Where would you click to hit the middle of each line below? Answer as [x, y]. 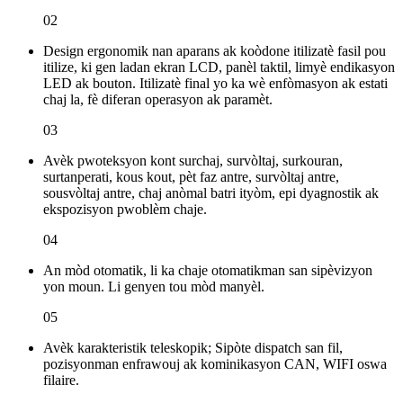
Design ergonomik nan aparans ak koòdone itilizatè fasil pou [215, 51]
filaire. [61, 381]
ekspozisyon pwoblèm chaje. [125, 210]
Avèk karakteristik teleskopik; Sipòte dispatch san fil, [193, 348]
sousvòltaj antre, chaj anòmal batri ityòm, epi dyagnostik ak [211, 193]
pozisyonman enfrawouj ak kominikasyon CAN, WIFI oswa [215, 364]
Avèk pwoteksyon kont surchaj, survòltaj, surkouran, [193, 161]
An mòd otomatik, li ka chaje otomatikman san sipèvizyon [208, 271]
